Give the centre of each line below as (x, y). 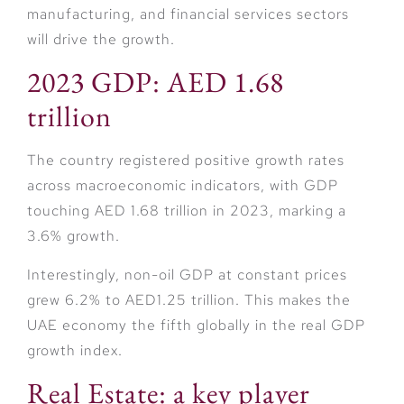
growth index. (75, 350)
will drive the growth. (101, 40)
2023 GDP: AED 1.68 (156, 83)
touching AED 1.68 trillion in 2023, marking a (187, 211)
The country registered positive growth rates (186, 161)
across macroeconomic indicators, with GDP (183, 186)
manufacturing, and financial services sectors (188, 14)
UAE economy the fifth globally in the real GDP (196, 325)
